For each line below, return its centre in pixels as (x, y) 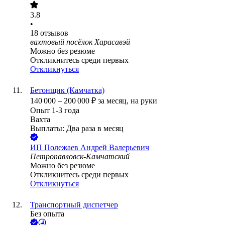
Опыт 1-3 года (55, 110)
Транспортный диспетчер (74, 205)
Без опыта (47, 214)
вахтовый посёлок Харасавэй (80, 42)
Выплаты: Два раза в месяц (77, 129)
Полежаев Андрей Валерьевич (97, 148)
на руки (144, 101)
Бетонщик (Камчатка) (67, 90)
